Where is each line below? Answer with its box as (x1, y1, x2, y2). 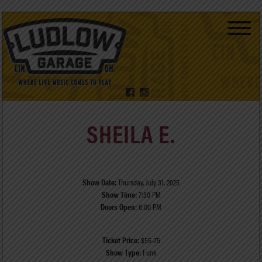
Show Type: (106, 246, 141, 258)
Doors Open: (101, 201, 137, 213)
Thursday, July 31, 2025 (116, 176, 180, 188)
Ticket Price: (102, 234, 139, 246)
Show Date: (82, 176, 116, 188)
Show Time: (101, 188, 137, 201)
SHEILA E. (87, 116, 175, 151)
